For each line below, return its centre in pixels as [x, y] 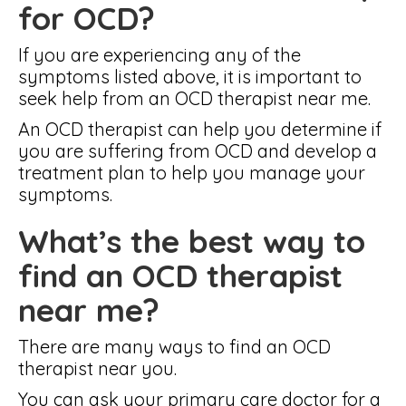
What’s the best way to [192, 241]
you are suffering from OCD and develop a [198, 151]
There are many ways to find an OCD [174, 347]
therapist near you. [97, 368]
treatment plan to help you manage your [192, 173]
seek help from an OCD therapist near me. [194, 98]
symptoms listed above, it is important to [190, 77]
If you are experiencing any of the [159, 55]
